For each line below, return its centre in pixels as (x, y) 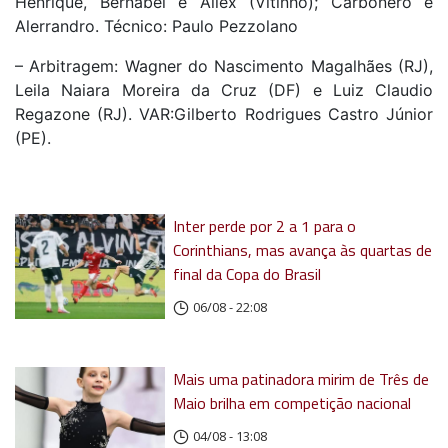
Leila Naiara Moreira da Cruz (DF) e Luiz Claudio (224, 89)
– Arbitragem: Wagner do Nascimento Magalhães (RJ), (224, 65)
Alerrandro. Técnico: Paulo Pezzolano (156, 25)
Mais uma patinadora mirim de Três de (301, 378)
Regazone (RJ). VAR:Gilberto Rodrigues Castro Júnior (224, 113)
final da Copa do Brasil (247, 273)
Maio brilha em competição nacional (292, 402)
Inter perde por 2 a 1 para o (265, 225)
